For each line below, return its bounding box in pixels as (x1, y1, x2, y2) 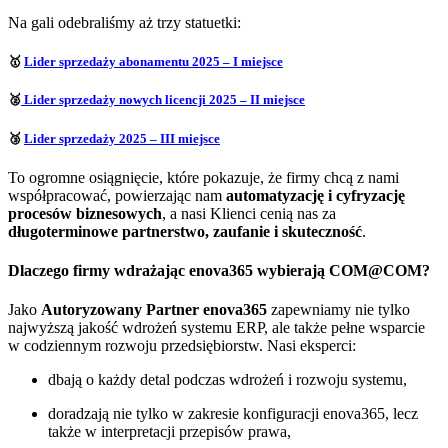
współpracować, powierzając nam (8, 186, 226, 204)
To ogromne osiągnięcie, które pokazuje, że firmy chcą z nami (8, 168, 399, 186)
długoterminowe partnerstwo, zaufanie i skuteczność (8, 222, 362, 240)
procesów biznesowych (8, 204, 162, 222)
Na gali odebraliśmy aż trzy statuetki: (8, 14, 241, 32)
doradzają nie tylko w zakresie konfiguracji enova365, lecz (48, 405, 418, 423)
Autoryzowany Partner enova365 (41, 301, 267, 319)
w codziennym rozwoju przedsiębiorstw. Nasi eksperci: (8, 337, 356, 355)
